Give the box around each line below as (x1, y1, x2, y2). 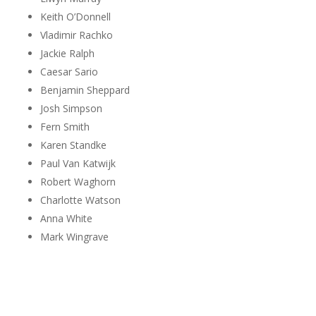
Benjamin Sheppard (39, 83, 130, 97)
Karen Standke (39, 138, 107, 152)
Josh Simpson (39, 102, 102, 115)
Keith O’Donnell (39, 10, 111, 23)
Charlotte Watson (39, 193, 121, 207)
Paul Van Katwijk (39, 157, 116, 170)
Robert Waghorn (39, 175, 116, 188)
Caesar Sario (39, 65, 98, 78)
